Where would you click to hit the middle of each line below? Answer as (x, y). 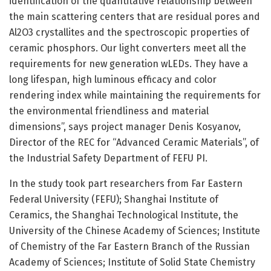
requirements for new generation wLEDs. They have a (129, 64)
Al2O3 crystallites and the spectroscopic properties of (129, 33)
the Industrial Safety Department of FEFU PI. (108, 158)
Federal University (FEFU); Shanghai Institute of (114, 200)
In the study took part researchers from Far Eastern (126, 184)
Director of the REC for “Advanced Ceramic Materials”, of (134, 143)
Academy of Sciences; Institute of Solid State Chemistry (132, 263)
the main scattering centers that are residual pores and (135, 17)
